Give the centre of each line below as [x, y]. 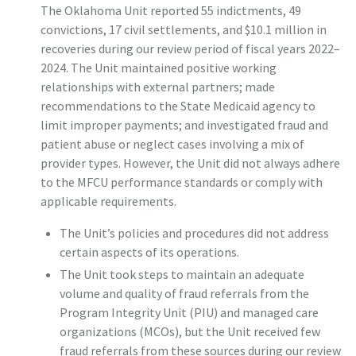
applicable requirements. [108, 201]
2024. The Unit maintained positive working [158, 68]
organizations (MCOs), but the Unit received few [190, 332]
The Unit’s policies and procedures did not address [194, 233]
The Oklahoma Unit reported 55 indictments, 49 [170, 11]
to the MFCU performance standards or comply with [181, 182]
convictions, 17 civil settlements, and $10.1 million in [183, 30]
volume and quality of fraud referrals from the [184, 294]
